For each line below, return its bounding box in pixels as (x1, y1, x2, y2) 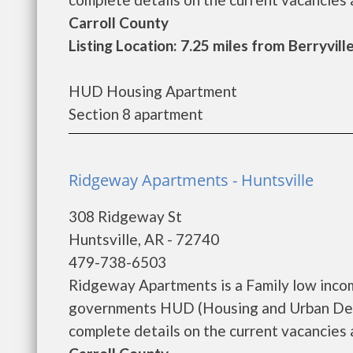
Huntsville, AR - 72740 (69, 230, 219, 248)
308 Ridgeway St (69, 207, 182, 225)
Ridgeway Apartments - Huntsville (69, 169, 314, 191)
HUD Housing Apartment (69, 82, 237, 100)
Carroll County (69, 13, 169, 32)
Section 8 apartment (69, 105, 203, 123)
